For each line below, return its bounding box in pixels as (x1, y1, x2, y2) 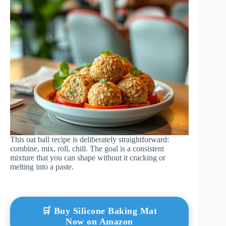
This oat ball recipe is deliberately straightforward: (10, 135, 169, 144)
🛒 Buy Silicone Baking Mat (41, 205, 157, 216)
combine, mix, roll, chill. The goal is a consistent (10, 144, 164, 153)
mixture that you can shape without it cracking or (10, 153, 165, 162)
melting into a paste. (10, 162, 74, 171)
